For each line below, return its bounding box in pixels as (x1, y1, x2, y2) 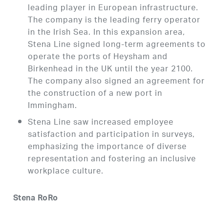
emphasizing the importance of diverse (27, 139, 187, 156)
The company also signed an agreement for (27, 74, 205, 90)
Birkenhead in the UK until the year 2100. (27, 62, 193, 78)
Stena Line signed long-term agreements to (27, 37, 206, 54)
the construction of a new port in (27, 86, 162, 103)
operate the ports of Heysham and (27, 49, 168, 66)
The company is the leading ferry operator (27, 13, 200, 29)
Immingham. (27, 98, 77, 115)
